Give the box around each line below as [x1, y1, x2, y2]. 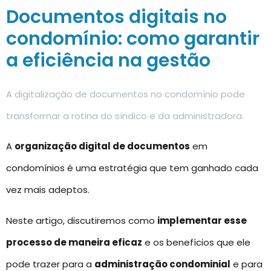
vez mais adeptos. [6, 183, 90, 197]
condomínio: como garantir [6, 26, 260, 51]
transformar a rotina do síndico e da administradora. [6, 109, 244, 122]
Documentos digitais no [6, 4, 227, 30]
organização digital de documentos [15, 140, 190, 153]
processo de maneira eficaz [6, 235, 142, 249]
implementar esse [157, 214, 247, 227]
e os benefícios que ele [142, 235, 250, 249]
